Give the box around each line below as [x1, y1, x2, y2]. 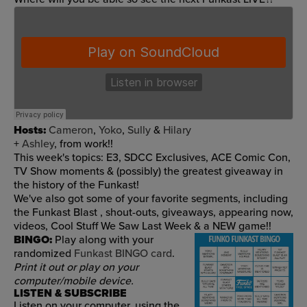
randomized [14, 247, 74, 260]
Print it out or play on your [14, 260, 138, 274]
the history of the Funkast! [14, 178, 139, 192]
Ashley [22, 137, 54, 151]
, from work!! [54, 137, 113, 151]
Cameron [49, 123, 93, 137]
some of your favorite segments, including [86, 192, 288, 206]
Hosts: [14, 123, 46, 137]
